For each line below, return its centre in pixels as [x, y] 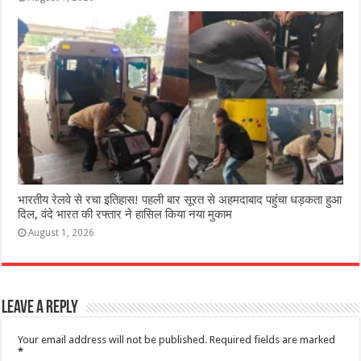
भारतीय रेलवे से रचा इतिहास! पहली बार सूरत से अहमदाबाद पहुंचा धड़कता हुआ [180, 199]
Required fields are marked [273, 339]
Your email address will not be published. [113, 339]
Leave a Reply [40, 308]
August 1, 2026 [62, 232]
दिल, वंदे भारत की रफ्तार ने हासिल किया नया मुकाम [125, 214]
